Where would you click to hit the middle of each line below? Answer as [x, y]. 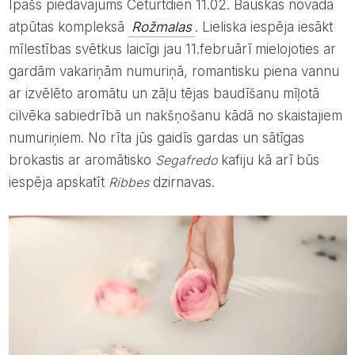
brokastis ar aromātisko [82, 160]
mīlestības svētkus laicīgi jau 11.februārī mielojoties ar [172, 49]
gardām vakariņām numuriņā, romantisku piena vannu [174, 71]
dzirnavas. [181, 182]
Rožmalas [161, 27]
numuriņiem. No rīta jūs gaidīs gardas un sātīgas [156, 137]
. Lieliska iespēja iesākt [263, 27]
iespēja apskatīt [58, 182]
